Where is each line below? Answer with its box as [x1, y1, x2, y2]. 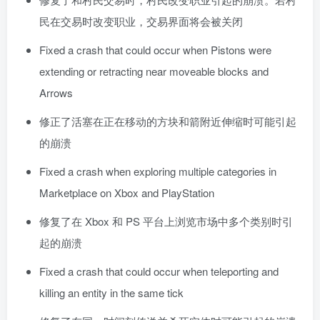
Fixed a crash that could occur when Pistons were [39, 42, 271, 58]
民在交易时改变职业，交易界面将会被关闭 [39, 14, 243, 29]
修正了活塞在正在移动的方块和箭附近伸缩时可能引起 [39, 114, 296, 129]
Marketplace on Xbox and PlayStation [39, 185, 214, 201]
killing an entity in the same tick [39, 285, 184, 301]
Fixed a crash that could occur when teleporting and [39, 264, 279, 279]
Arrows [39, 85, 73, 101]
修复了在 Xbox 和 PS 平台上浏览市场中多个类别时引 [39, 214, 293, 229]
